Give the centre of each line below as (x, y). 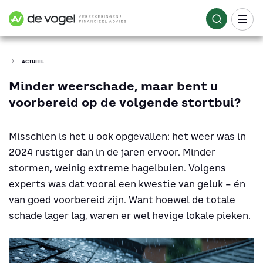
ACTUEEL (33, 62)
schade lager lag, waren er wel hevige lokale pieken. (130, 215)
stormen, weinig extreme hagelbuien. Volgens (117, 168)
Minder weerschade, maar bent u (113, 86)
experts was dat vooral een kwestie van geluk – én (127, 183)
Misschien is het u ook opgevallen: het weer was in (127, 136)
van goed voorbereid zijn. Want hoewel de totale (122, 199)
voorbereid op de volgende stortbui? (125, 102)
